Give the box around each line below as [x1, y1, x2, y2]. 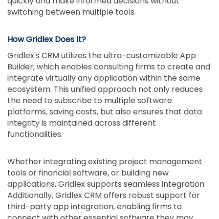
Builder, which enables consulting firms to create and [7, 61, 210, 72]
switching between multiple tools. [7, 6, 136, 18]
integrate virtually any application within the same [7, 72, 200, 84]
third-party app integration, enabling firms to [7, 200, 182, 212]
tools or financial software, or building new [7, 167, 169, 178]
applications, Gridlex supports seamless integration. [7, 178, 206, 190]
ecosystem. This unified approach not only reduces [7, 83, 203, 95]
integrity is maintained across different [7, 117, 156, 129]
